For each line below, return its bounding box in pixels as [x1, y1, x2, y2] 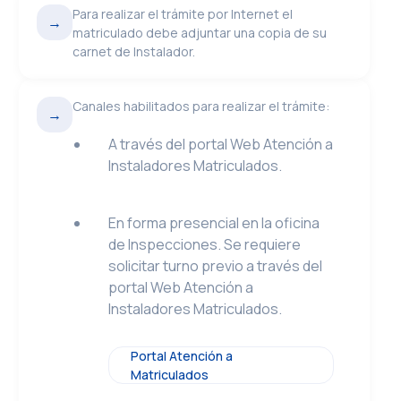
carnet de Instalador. [73, 43, 196, 60]
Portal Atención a [131, 347, 234, 364]
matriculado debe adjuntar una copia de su [73, 24, 328, 41]
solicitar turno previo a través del [108, 256, 323, 276]
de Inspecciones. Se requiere [108, 235, 302, 254]
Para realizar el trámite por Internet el [73, 5, 294, 22]
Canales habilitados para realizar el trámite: [73, 98, 330, 115]
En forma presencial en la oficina [108, 213, 320, 233]
